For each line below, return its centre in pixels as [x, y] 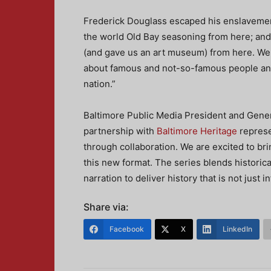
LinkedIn [237, 229]
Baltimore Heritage [197, 131]
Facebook [127, 229]
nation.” [100, 84]
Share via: [106, 207]
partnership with [120, 131]
